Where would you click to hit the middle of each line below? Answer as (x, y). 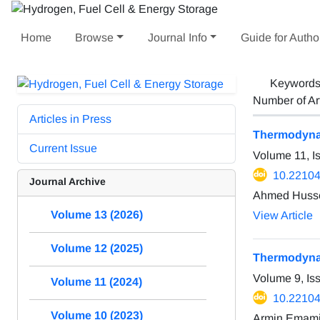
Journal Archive (67, 181)
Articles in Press (70, 119)
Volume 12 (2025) (97, 248)
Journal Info (177, 37)
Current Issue (63, 148)
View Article (283, 215)
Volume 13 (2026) (97, 214)
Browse (95, 37)
